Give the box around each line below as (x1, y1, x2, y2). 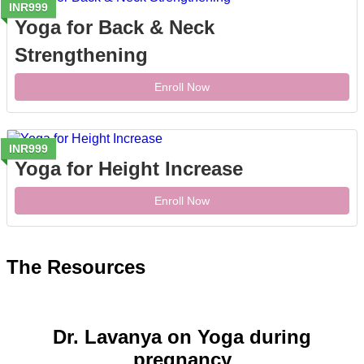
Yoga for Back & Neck (15, 16, 214, 39)
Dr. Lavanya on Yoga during (53, 326, 311, 349)
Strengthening (15, 44, 148, 67)
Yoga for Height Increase (15, 158, 243, 180)
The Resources (6, 256, 145, 279)
